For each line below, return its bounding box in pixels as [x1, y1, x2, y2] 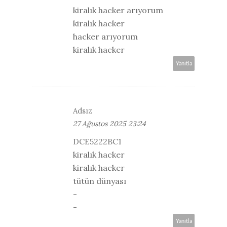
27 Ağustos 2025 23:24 [73, 119, 146, 128]
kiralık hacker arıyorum [73, 5, 163, 15]
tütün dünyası [73, 175, 126, 186]
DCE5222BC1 [73, 136, 122, 146]
